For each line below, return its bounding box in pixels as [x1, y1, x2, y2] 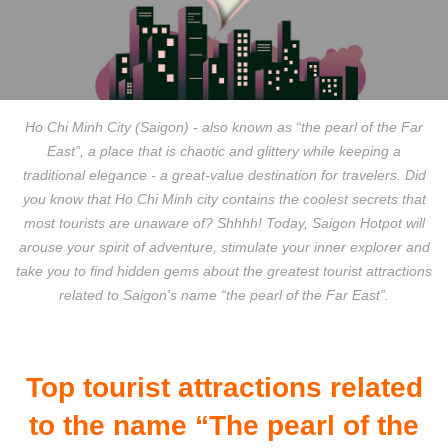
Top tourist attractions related [25, 372, 423, 404]
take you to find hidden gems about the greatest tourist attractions [16, 263, 432, 280]
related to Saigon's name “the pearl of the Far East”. [59, 287, 389, 304]
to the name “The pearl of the [29, 410, 419, 442]
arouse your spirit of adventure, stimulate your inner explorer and [18, 239, 430, 256]
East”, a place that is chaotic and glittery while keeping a [47, 143, 401, 160]
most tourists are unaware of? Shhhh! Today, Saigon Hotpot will [23, 215, 425, 232]
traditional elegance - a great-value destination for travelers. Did [22, 167, 426, 184]
